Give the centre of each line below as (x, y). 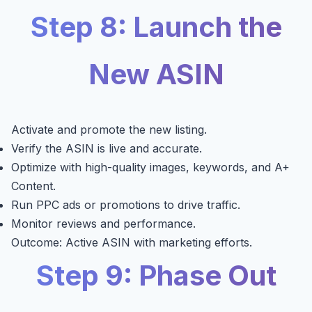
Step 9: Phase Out (156, 276)
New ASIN (156, 75)
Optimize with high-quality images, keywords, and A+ (150, 167)
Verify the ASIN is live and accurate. (107, 149)
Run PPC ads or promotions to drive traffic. (126, 205)
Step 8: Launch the (156, 27)
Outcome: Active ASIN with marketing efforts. (132, 243)
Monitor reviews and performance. (103, 224)
